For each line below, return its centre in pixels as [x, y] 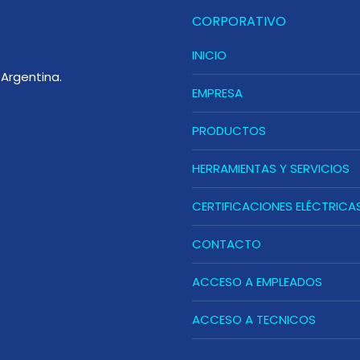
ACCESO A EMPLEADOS [257, 282]
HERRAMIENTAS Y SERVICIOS [271, 168]
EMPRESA [217, 93]
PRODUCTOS [229, 131]
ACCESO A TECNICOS [254, 319]
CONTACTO [227, 244]
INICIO [209, 55]
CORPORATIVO [239, 21]
